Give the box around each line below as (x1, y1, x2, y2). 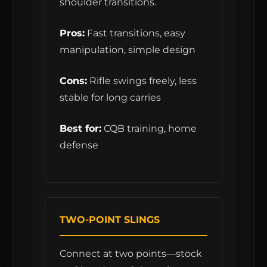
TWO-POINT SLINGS (60, 214, 160, 225)
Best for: (60, 123, 101, 134)
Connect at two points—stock (60, 248, 202, 259)
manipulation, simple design (60, 44, 195, 55)
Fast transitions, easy (85, 27, 185, 39)
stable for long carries (60, 92, 161, 103)
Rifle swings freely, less (87, 75, 197, 86)
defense (60, 139, 98, 151)
